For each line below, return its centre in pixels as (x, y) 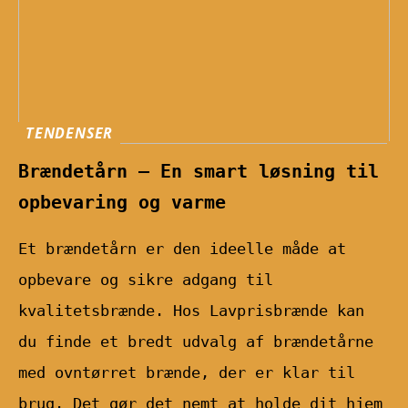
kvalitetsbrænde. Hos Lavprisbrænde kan (191, 310)
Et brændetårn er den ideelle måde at (182, 248)
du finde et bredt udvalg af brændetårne (196, 341)
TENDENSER (70, 133)
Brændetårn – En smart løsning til (199, 171)
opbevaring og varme (122, 202)
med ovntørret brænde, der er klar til (187, 372)
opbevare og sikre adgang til (146, 279)
